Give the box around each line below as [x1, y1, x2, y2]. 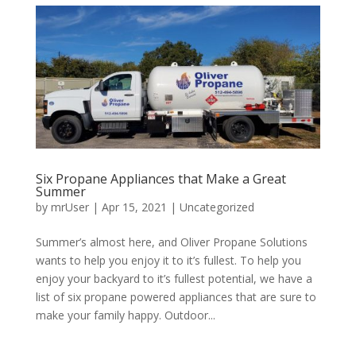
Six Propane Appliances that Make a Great [35, 169, 286, 188]
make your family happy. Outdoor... [35, 307, 215, 323]
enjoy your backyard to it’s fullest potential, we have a [35, 270, 312, 286]
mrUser [50, 199, 89, 215]
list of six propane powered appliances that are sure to [35, 288, 316, 304]
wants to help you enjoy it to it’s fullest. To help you [35, 252, 301, 268]
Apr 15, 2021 [101, 199, 167, 215]
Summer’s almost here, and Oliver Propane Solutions [35, 234, 308, 250]
